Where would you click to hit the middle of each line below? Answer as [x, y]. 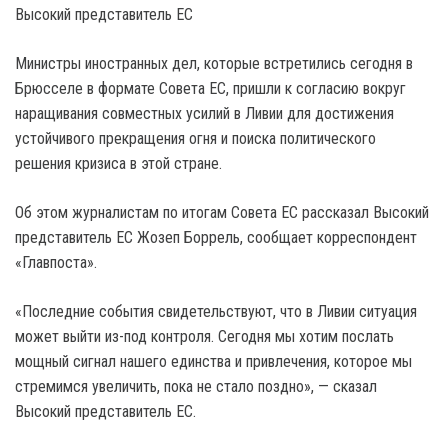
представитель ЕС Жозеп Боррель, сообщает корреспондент [216, 237]
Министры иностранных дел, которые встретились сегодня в [214, 63]
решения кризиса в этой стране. [118, 163]
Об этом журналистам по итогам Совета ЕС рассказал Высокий [222, 212]
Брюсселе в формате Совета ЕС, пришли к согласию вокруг [210, 88]
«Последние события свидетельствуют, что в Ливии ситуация [216, 311]
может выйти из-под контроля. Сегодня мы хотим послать [204, 336]
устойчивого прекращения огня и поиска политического [195, 138]
